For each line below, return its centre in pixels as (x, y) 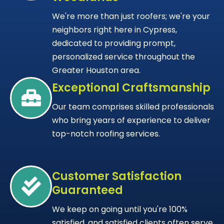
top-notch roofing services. (106, 133)
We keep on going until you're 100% (120, 209)
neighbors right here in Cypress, (114, 29)
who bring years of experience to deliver (131, 120)
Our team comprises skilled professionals (133, 106)
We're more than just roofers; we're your (131, 16)
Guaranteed (87, 190)
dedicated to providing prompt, (114, 43)
